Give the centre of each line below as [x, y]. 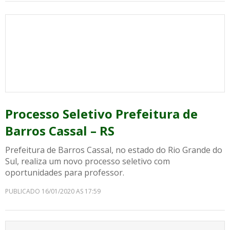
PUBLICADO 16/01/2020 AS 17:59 [53, 191]
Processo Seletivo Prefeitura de [101, 114]
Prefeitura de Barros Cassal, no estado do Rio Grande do [114, 150]
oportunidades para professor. [65, 172]
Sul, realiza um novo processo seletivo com [88, 161]
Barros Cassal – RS [60, 131]
